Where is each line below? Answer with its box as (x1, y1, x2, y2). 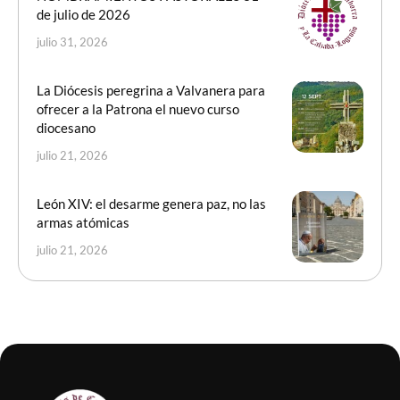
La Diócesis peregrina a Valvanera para (37, 82, 265, 99)
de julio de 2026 (37, 6, 130, 23)
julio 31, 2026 (37, 35, 108, 50)
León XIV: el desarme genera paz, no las (37, 196, 266, 212)
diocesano (37, 120, 96, 137)
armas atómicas (37, 214, 129, 231)
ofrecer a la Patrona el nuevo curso (37, 101, 239, 118)
